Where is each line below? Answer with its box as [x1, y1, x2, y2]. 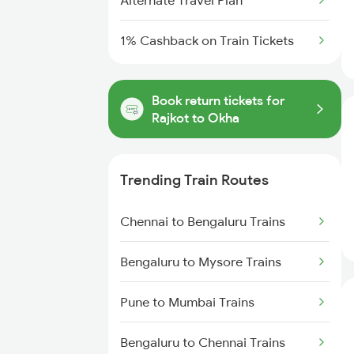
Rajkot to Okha [152, 110, 239, 126]
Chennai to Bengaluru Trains [120, 213, 285, 229]
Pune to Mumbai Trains [120, 294, 254, 310]
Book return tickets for [152, 92, 284, 108]
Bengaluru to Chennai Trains [120, 334, 285, 350]
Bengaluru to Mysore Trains [120, 254, 281, 269]
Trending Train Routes [120, 171, 269, 189]
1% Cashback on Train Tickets [120, 32, 294, 48]
